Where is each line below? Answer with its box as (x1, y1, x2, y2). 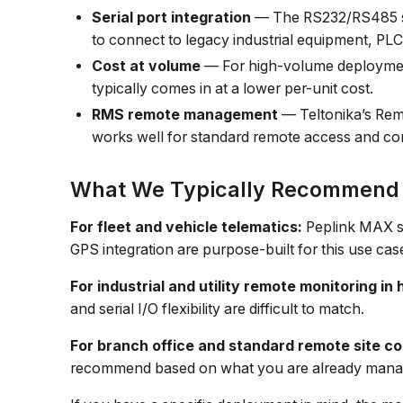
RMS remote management (92, 105, 279, 123)
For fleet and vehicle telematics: (70, 218, 303, 236)
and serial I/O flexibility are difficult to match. (70, 300, 365, 318)
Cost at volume (92, 57, 201, 75)
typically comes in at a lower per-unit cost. (92, 79, 374, 97)
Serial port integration (92, 8, 252, 26)
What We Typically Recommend (70, 175, 400, 202)
